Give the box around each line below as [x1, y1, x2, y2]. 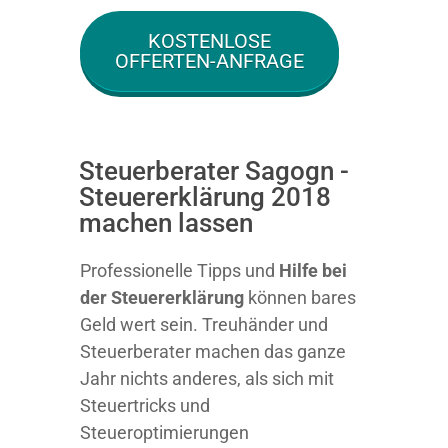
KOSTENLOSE [148, 29, 272, 53]
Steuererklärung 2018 [79, 182, 331, 212]
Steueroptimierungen [80, 422, 249, 443]
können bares [244, 287, 356, 308]
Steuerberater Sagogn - [79, 156, 349, 186]
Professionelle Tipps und [80, 260, 279, 281]
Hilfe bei [279, 260, 347, 281]
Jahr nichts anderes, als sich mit [80, 368, 334, 389]
